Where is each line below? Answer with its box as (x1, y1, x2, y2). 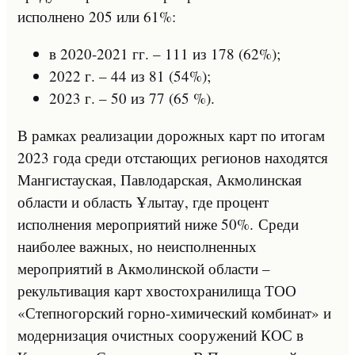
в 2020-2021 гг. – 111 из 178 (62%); (49, 43, 281, 63)
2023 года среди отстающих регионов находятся (17, 147, 328, 167)
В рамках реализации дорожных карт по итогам (17, 124, 325, 145)
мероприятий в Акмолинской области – (17, 258, 270, 278)
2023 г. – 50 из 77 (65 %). (49, 87, 215, 108)
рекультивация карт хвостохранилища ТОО (17, 280, 296, 300)
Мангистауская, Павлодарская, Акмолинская (17, 169, 302, 189)
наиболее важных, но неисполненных (17, 235, 257, 256)
